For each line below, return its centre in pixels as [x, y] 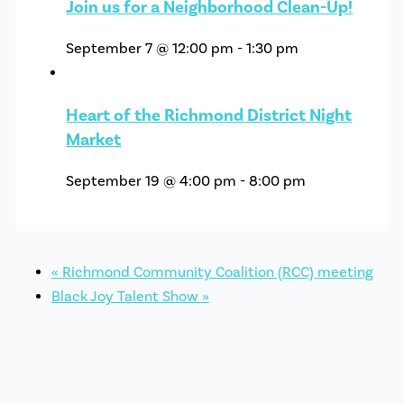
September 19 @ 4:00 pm [151, 181]
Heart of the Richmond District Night [209, 115]
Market [94, 139]
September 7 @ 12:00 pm [150, 49]
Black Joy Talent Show [126, 296]
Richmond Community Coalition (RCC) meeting [216, 272]
